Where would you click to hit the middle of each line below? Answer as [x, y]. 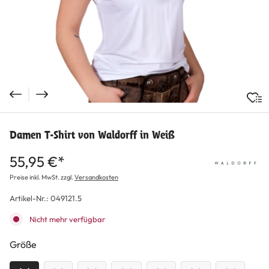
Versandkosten [96, 177]
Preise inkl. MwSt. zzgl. [42, 177]
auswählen [60, 244]
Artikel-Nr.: [30, 198]
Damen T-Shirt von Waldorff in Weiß [92, 135]
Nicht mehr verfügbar [66, 219]
